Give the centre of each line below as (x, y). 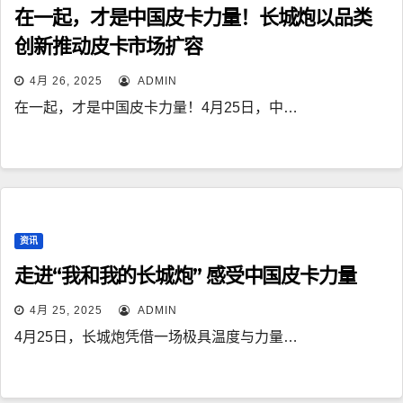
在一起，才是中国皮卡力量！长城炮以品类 (193, 18)
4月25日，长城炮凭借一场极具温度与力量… (156, 337)
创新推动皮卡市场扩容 (108, 47)
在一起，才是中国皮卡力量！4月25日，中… (156, 108)
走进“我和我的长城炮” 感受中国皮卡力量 (185, 276)
